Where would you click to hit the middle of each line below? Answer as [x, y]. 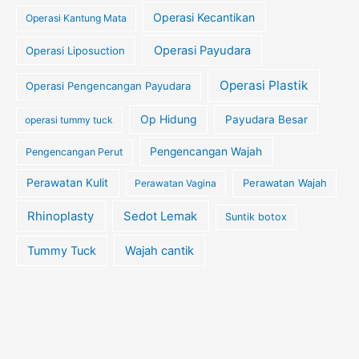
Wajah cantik [160, 250]
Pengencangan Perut [74, 151]
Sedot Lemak [161, 216]
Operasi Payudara [202, 51]
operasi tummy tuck [69, 119]
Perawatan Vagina [176, 184]
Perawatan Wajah [284, 183]
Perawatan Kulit [68, 183]
